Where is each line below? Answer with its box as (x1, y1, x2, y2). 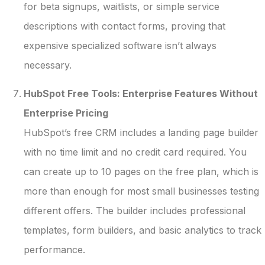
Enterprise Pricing (24, 106, 108, 119)
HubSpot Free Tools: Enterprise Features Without (24, 87, 258, 99)
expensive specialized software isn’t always (24, 40, 216, 52)
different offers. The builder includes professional (24, 204, 245, 216)
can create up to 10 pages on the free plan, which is (24, 165, 258, 177)
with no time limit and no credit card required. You (24, 146, 247, 158)
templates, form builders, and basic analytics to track (24, 224, 261, 236)
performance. (24, 243, 85, 256)
